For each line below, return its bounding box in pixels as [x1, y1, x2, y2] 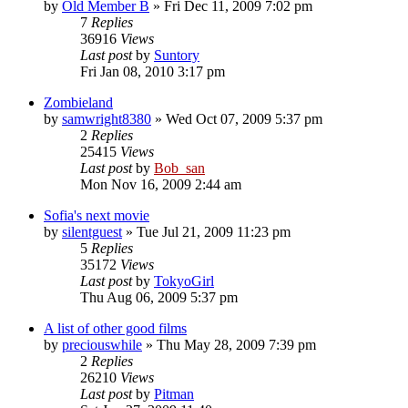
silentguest [62, 223, 122, 240]
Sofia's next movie [44, 207, 149, 223]
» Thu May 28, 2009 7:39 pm [142, 336, 316, 352]
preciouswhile [62, 336, 142, 352]
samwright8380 [62, 110, 151, 127]
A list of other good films [44, 320, 187, 336]
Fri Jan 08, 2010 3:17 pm [80, 63, 225, 79]
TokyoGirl [154, 272, 214, 289]
